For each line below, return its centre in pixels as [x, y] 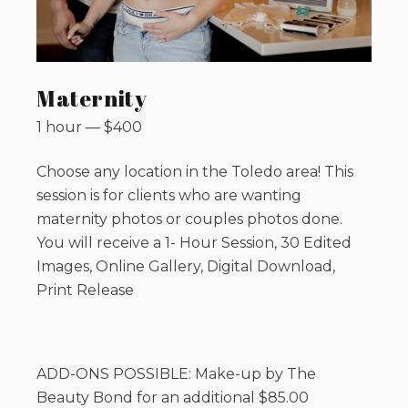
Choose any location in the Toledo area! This [195, 171]
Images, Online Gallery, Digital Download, [186, 266]
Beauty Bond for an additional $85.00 [173, 397]
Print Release [85, 290]
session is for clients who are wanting [169, 195]
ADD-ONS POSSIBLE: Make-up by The [176, 373]
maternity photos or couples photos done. [189, 219]
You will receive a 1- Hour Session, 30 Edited [194, 242]
